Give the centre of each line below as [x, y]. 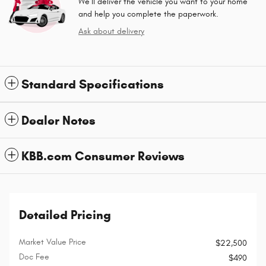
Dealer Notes [58, 121]
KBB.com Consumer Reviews [103, 156]
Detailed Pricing [65, 215]
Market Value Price [53, 242]
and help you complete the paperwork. [148, 14]
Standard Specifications [93, 85]
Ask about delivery [111, 31]
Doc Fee [34, 257]
